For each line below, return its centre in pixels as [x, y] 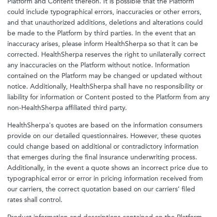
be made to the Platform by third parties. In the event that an [101, 33]
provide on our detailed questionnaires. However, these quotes [104, 136]
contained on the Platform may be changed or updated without [105, 76]
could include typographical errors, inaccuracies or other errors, [104, 12]
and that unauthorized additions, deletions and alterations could [105, 23]
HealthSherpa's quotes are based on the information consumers [105, 125]
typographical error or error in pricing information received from [105, 178]
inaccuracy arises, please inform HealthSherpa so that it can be [103, 44]
